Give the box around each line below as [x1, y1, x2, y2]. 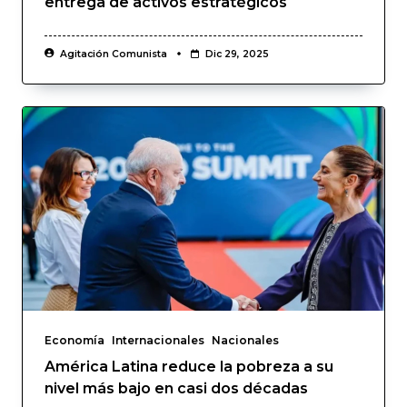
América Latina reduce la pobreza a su [45, 358, 333, 376]
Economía [45, 333, 104, 348]
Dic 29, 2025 [204, 48, 269, 61]
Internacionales [112, 333, 204, 348]
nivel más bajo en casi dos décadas [45, 380, 308, 398]
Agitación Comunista [59, 48, 167, 61]
